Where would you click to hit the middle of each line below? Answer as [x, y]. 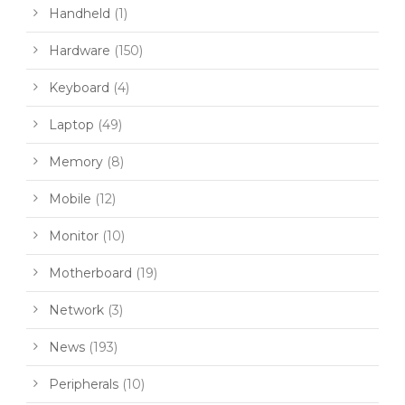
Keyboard [79, 87]
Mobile [70, 198]
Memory [76, 161]
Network [76, 310]
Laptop [71, 124]
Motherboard [90, 273]
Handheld [80, 13]
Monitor [74, 235]
